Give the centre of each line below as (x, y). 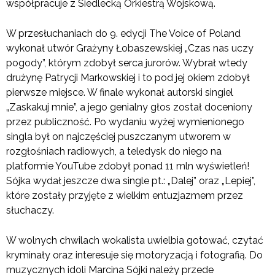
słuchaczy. (30, 211)
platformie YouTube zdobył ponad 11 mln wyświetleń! (128, 166)
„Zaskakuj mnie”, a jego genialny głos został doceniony (129, 107)
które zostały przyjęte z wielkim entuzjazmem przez (125, 196)
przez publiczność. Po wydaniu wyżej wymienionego (125, 122)
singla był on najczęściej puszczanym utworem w (118, 137)
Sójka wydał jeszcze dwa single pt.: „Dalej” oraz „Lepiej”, (131, 181)
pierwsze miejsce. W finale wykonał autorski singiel (120, 93)
